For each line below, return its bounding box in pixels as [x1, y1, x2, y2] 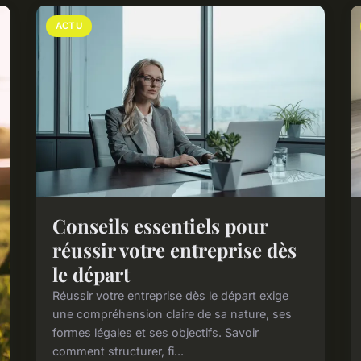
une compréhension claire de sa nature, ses [52, 306, 293, 321]
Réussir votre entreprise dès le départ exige [52, 288, 289, 302]
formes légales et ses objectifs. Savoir [52, 325, 259, 339]
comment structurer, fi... [52, 343, 185, 358]
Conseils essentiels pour [52, 212, 268, 239]
